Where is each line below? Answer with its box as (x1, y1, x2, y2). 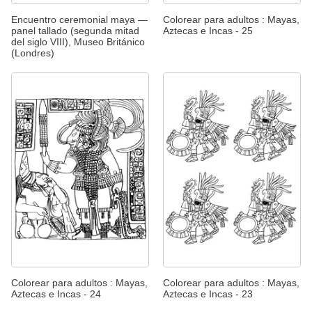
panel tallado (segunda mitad (11, 25, 139, 37)
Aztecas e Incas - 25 (163, 25, 253, 37)
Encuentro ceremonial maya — (11, 14, 148, 26)
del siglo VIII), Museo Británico (11, 36, 145, 48)
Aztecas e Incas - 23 (163, 288, 253, 299)
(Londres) (11, 47, 54, 59)
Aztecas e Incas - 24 (11, 288, 101, 299)
